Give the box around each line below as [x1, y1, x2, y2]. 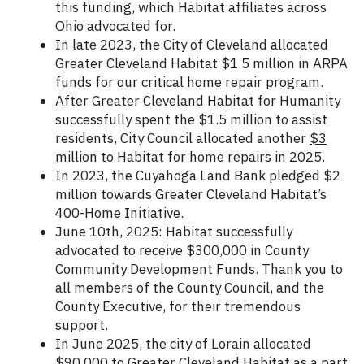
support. [55, 316, 108, 335]
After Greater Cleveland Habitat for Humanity [55, 92, 340, 110]
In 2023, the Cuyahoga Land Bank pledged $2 [55, 167, 340, 185]
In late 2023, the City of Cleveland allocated [55, 36, 328, 54]
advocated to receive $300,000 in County [55, 241, 309, 260]
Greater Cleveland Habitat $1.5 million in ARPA [55, 54, 348, 73]
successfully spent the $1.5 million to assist [55, 110, 327, 129]
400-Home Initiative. [55, 204, 184, 223]
